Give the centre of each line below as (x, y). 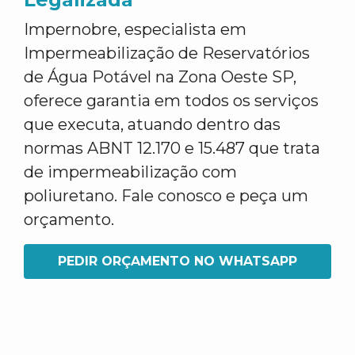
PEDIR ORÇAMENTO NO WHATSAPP (177, 261)
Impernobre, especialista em (135, 29)
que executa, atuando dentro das (152, 124)
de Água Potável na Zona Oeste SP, (160, 77)
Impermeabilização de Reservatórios (167, 53)
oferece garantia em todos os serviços (171, 101)
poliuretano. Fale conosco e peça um (166, 196)
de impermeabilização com (130, 172)
